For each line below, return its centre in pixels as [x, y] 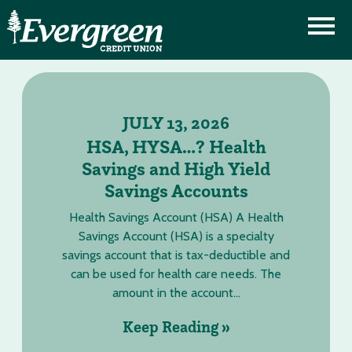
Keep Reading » [176, 327]
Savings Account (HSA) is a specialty [176, 236]
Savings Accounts [176, 191]
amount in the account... [176, 293]
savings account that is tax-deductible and [176, 255]
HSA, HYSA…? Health [176, 147]
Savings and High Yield [176, 169]
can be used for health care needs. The [176, 274]
